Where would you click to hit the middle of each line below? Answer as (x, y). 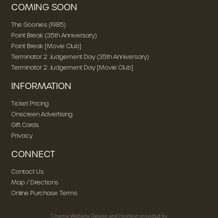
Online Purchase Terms (44, 193)
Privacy (22, 136)
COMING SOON (44, 7)
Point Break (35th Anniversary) (54, 35)
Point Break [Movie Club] (46, 46)
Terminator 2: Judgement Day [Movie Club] (72, 67)
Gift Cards (25, 125)
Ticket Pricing (30, 103)
